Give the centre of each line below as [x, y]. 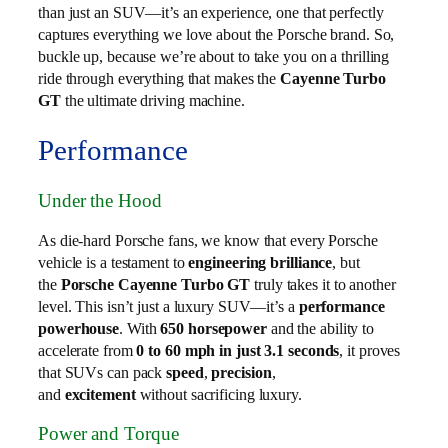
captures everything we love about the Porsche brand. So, [216, 34]
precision [241, 372]
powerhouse [79, 328]
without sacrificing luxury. [218, 394]
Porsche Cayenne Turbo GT [155, 284]
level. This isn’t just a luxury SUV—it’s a [168, 306]
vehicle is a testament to [113, 262]
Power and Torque [108, 434]
